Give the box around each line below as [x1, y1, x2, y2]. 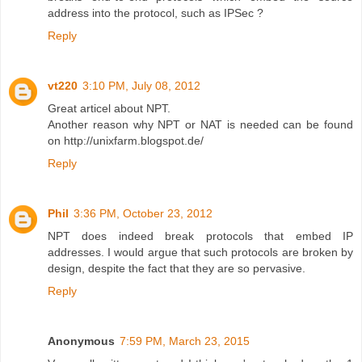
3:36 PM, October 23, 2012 [74, 206, 213, 220]
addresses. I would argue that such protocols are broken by [48, 245, 353, 259]
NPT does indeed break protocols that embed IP [48, 229, 353, 242]
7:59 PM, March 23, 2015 [120, 334, 250, 347]
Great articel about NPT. [48, 101, 170, 115]
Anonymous [48, 334, 115, 347]
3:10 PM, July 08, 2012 [82, 78, 200, 92]
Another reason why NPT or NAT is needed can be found [48, 117, 353, 131]
